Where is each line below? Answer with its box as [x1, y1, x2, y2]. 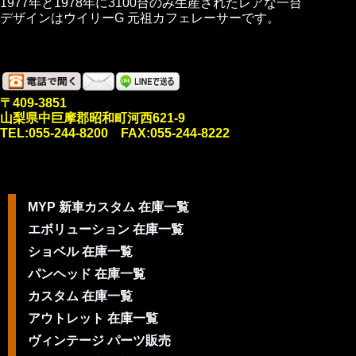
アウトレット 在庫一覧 [28, 311, 158, 325]
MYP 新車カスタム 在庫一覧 [28, 200, 189, 214]
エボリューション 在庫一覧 [28, 222, 184, 236]
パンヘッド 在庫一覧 [28, 267, 145, 281]
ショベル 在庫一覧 [28, 245, 133, 258]
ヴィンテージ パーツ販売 [28, 334, 171, 347]
